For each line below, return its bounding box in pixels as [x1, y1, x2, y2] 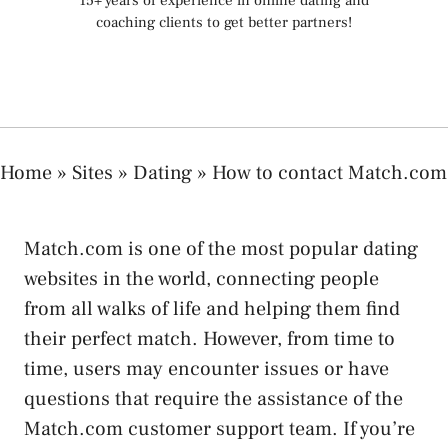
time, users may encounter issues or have [24, 355, 389, 382]
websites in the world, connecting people [24, 265, 379, 292]
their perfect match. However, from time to [24, 325, 395, 352]
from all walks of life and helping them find [24, 295, 400, 322]
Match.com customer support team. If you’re [24, 415, 415, 442]
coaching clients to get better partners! [96, 13, 352, 32]
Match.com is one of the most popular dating [24, 235, 418, 262]
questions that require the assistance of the [24, 385, 403, 412]
